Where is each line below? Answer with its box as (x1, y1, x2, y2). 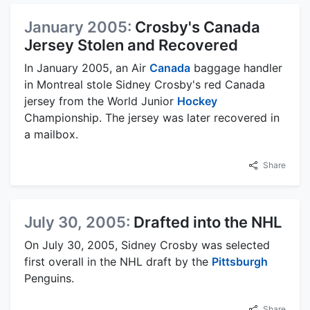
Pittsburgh (212, 255, 268, 269)
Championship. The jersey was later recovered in (24, 111, 280, 125)
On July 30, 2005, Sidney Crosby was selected (24, 238, 270, 253)
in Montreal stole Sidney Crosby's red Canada (24, 77, 265, 92)
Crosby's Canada (135, 18, 260, 37)
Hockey (177, 94, 217, 109)
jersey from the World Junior (24, 94, 177, 109)
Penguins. (24, 271, 74, 286)
